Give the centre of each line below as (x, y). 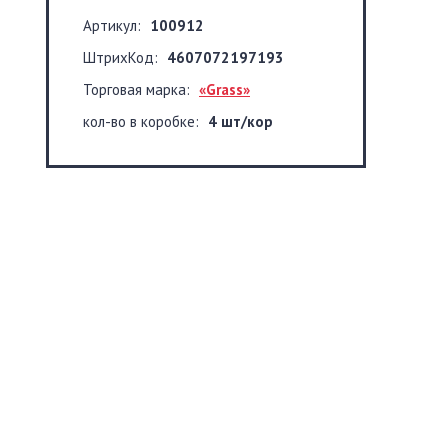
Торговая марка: (138, 89)
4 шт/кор (240, 121)
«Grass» (224, 89)
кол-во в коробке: (143, 121)
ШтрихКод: (122, 57)
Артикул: (114, 25)
